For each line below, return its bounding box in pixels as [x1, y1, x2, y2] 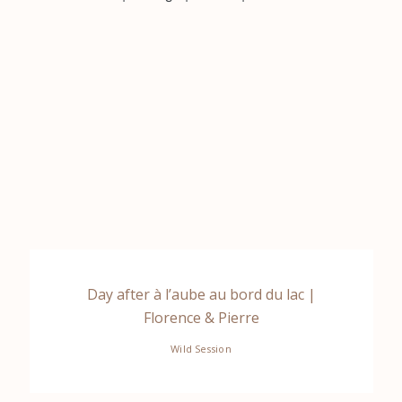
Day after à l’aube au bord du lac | [86, 284, 316, 304]
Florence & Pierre [143, 307, 259, 328]
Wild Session [170, 341, 232, 355]
